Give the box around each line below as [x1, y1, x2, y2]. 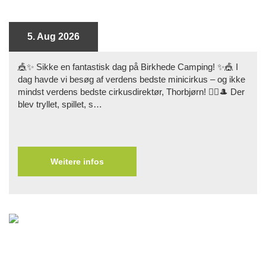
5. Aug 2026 [27, 31, 80, 42]
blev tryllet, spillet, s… [18, 99, 102, 110]
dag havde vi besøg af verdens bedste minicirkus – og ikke [18, 74, 245, 85]
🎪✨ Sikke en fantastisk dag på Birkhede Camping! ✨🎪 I [18, 62, 238, 72]
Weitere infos [50, 157, 104, 167]
